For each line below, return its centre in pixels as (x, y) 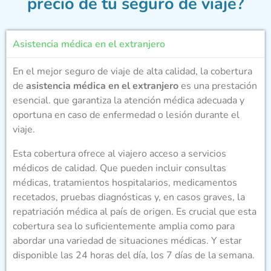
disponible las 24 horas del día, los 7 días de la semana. (134, 255)
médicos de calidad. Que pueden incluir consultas (119, 168)
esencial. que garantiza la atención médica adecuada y (129, 100)
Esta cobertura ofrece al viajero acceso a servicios (119, 153)
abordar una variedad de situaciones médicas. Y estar (127, 240)
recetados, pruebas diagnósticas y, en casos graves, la (129, 197)
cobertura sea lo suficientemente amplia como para (124, 226)
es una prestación (218, 86)
